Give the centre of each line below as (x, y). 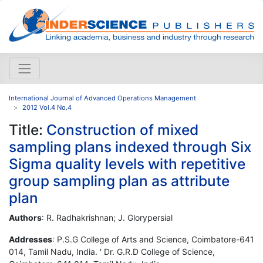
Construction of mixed (122, 129)
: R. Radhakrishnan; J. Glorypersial (107, 217)
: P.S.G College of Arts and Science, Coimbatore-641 (153, 239)
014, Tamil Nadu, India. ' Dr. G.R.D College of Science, (112, 251)
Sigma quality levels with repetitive (127, 163)
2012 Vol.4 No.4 (47, 107)
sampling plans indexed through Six (130, 146)
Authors (25, 217)
